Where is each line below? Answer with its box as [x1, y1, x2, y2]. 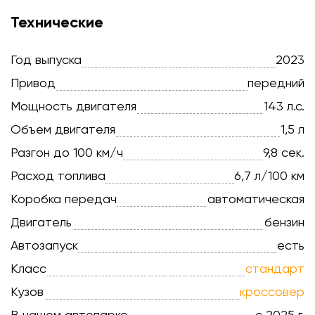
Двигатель [20, 214, 72, 229]
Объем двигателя [21, 121, 115, 136]
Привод [19, 75, 56, 90]
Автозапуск [18, 237, 78, 252]
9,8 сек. [263, 144, 304, 160]
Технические [11, 12, 103, 32]
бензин [264, 214, 304, 229]
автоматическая [207, 191, 304, 206]
